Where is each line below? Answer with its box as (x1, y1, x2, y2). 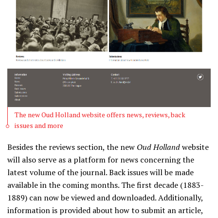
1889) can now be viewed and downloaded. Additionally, (7, 192, 203, 203)
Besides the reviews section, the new (7, 142, 137, 153)
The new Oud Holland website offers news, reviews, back (15, 110, 185, 120)
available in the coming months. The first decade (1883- (7, 180, 204, 191)
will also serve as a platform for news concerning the (7, 154, 194, 165)
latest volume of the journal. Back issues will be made (7, 167, 194, 178)
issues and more (15, 121, 63, 130)
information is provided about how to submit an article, (7, 205, 203, 216)
